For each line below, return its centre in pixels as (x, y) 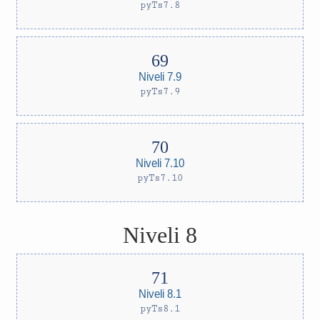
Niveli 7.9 (160, 76)
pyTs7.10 (160, 178)
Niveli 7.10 (160, 162)
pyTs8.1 (160, 309)
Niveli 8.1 (160, 293)
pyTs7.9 (160, 91)
